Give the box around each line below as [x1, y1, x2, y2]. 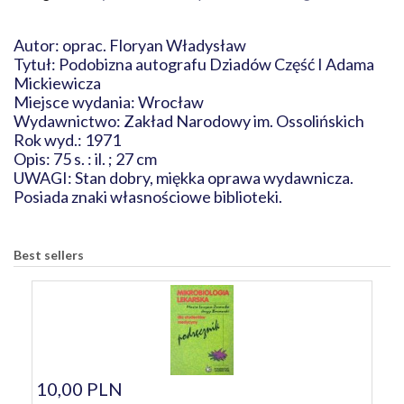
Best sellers [14, 247, 84, 262]
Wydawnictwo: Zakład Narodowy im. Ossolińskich [14, 111, 364, 131]
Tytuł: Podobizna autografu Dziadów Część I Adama [14, 54, 374, 74]
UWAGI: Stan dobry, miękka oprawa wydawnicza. [14, 168, 353, 188]
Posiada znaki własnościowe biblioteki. [14, 187, 282, 207]
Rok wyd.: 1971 [14, 130, 124, 150]
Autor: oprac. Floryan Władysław [14, 35, 246, 55]
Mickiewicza [14, 73, 120, 93]
